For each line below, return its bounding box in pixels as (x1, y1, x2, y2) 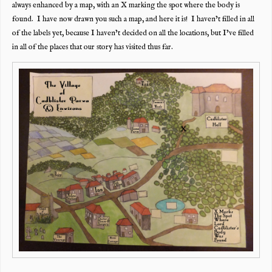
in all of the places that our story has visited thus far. (12, 42, 173, 52)
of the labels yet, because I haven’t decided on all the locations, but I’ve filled (12, 28, 254, 38)
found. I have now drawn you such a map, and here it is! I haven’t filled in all (12, 14, 254, 24)
